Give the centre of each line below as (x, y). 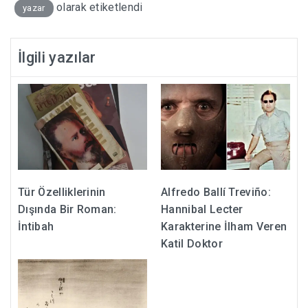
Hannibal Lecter (202, 210)
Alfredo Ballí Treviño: (216, 192)
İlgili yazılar (57, 57)
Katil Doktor (192, 244)
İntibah (36, 227)
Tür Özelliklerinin (62, 192)
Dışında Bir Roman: (67, 210)
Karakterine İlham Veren (224, 227)
